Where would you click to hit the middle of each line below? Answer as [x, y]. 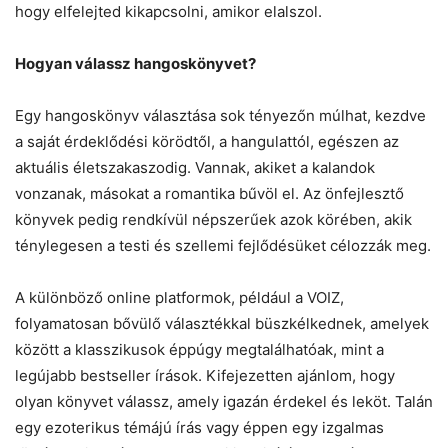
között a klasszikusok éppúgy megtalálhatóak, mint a [199, 349]
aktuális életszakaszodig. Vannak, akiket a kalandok [195, 167]
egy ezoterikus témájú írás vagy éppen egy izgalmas [199, 427]
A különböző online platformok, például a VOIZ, [179, 297]
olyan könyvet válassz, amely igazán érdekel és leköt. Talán [224, 401]
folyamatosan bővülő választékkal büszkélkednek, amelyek [222, 323]
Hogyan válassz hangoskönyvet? [135, 63]
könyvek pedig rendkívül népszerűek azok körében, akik [213, 219]
